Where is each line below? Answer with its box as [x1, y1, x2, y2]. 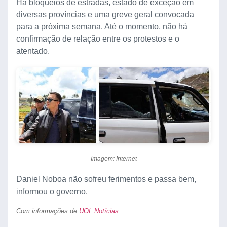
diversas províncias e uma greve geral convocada [16, 10, 194, 19]
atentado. [16, 46, 50, 55]
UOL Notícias [79, 207, 119, 215]
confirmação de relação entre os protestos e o [16, 34, 179, 43]
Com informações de [16, 207, 79, 215]
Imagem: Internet [90, 155, 137, 162]
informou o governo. [16, 186, 88, 196]
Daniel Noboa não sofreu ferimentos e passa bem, [16, 174, 196, 183]
